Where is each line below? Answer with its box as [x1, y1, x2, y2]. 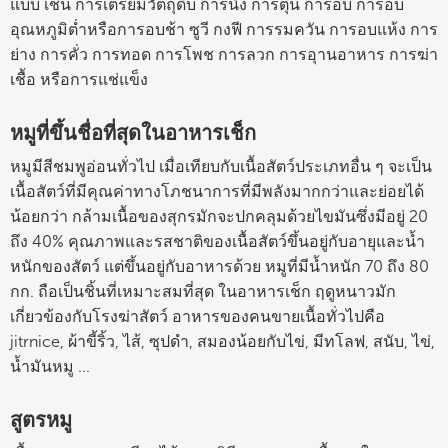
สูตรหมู [10, 408, 72, 432]
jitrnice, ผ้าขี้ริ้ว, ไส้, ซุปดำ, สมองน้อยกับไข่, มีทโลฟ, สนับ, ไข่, [10, 332, 435, 351]
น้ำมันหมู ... [10, 357, 90, 376]
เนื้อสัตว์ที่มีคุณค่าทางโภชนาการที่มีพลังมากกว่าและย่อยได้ [10, 182, 424, 201]
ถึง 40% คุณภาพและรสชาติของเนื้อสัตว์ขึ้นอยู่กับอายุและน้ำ [10, 232, 425, 251]
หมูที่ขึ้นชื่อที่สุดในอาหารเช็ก [10, 121, 256, 145]
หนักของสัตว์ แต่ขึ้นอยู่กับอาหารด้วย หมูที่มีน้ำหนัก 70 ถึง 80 [10, 257, 429, 276]
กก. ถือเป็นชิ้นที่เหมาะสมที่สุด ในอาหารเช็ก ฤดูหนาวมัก [10, 282, 396, 301]
